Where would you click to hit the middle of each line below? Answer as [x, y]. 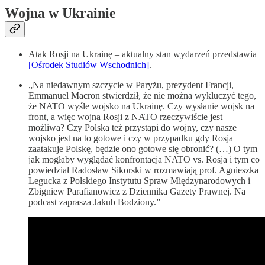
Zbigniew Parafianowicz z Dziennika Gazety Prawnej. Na [137, 192]
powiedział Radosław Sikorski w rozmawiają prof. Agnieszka [143, 170]
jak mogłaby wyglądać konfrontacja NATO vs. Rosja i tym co [144, 160]
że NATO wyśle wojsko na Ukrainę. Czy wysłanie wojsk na [141, 106]
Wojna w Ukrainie [60, 13]
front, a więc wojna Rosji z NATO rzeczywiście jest [125, 117]
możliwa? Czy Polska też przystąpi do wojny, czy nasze [132, 128]
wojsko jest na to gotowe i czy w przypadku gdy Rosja [131, 138]
